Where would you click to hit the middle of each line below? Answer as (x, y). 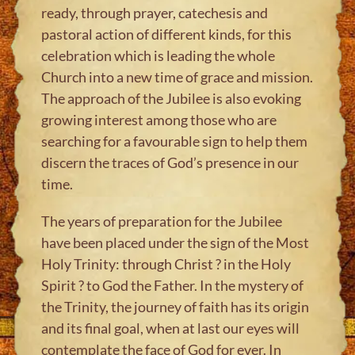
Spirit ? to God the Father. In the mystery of (173, 285)
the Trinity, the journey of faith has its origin (176, 306)
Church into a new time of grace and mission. (177, 76)
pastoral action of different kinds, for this (167, 34)
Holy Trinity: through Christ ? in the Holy (166, 263)
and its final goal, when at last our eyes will (171, 328)
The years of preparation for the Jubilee (162, 221)
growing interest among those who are (159, 119)
